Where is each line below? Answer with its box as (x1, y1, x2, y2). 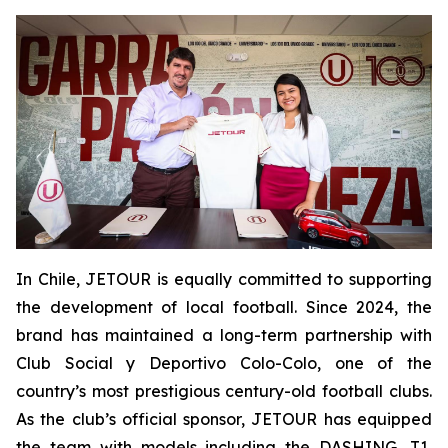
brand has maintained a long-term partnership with (16, 325, 432, 346)
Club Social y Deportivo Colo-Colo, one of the (16, 353, 432, 374)
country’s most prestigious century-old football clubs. (16, 381, 432, 402)
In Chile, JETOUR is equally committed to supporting (16, 269, 432, 290)
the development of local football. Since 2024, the (16, 297, 432, 318)
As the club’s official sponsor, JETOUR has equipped (16, 409, 432, 430)
